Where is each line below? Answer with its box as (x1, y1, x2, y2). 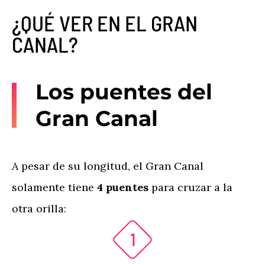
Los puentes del (35, 79, 212, 105)
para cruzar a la (151, 180, 232, 194)
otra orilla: (12, 202, 66, 215)
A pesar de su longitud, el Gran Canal (12, 159, 203, 173)
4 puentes (94, 180, 151, 194)
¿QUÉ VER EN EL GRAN (12, 10, 198, 35)
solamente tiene (12, 180, 94, 194)
